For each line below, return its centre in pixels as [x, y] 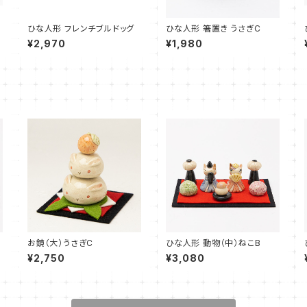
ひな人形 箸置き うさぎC [213, 29]
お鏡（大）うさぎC [61, 243]
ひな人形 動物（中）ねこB [213, 243]
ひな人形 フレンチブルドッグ [81, 29]
